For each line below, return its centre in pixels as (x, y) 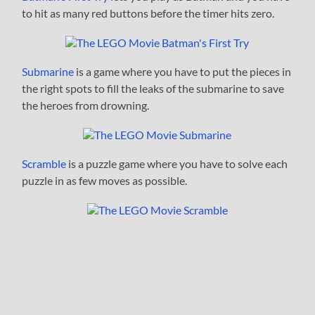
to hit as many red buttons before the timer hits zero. (148, 13)
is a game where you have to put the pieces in (183, 71)
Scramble (44, 163)
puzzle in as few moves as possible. (105, 180)
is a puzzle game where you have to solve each (177, 163)
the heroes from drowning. (86, 105)
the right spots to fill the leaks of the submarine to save (153, 88)
